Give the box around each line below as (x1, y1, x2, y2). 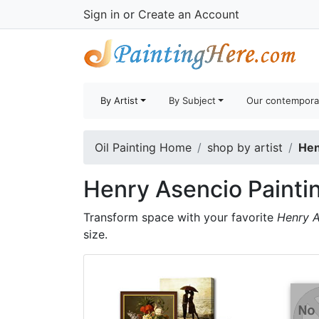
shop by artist (207, 140, 283, 155)
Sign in (83, 7, 120, 21)
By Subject (169, 95, 216, 106)
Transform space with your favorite (83, 210, 277, 224)
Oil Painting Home (95, 140, 192, 155)
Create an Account (138, 7, 239, 21)
